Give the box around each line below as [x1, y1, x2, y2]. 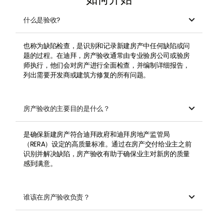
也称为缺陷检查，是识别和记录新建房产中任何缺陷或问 [23, 41, 190, 51]
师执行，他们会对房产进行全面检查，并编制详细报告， [23, 60, 190, 70]
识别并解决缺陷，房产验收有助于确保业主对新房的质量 [23, 149, 190, 159]
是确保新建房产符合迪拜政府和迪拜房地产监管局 [23, 129, 170, 139]
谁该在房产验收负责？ [23, 192, 90, 202]
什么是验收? [23, 15, 61, 25]
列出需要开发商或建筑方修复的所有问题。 [23, 70, 150, 80]
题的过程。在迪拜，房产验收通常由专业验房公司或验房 [23, 51, 190, 60]
